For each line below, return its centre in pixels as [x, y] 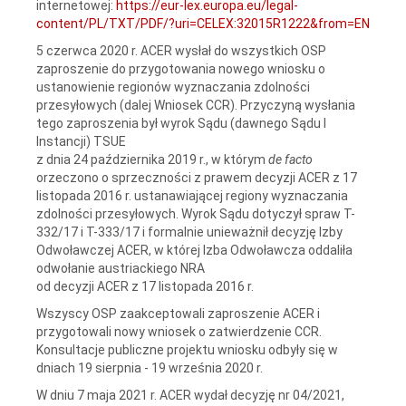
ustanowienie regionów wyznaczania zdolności [173, 87]
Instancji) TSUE [81, 141]
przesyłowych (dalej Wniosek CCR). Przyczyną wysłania [196, 105]
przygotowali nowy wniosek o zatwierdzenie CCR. [179, 331]
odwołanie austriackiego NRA [121, 268]
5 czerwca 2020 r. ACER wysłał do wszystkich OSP [181, 50]
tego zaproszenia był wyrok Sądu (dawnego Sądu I [181, 123]
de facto [290, 159]
